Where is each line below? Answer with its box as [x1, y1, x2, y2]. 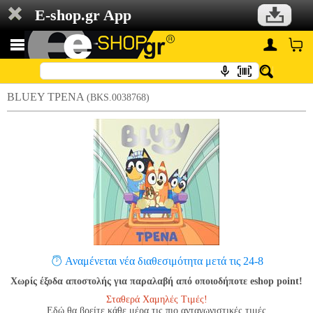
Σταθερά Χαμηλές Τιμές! [105, 294, 208, 305]
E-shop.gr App [35, 6, 131, 24]
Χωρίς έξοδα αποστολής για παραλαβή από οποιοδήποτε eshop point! [10, 276, 303, 286]
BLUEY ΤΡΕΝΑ [7, 91, 87, 103]
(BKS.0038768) [87, 92, 150, 103]
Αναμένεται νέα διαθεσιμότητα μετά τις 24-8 [64, 255, 263, 267]
